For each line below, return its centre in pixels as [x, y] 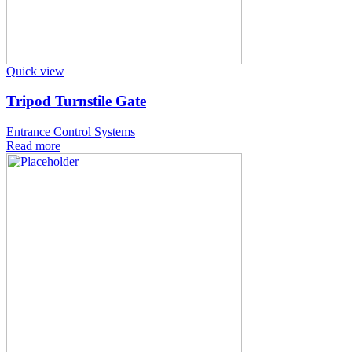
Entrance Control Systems [71, 132]
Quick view [35, 71]
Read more [33, 146]
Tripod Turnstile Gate [76, 101]
